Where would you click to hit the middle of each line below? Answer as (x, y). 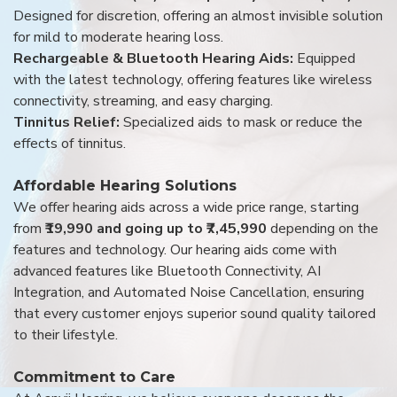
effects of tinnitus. (70, 143)
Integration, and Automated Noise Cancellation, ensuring (189, 292)
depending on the (324, 228)
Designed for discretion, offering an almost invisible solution (198, 16)
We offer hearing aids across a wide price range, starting (186, 207)
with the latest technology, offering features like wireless (193, 79)
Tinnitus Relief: (68, 122)
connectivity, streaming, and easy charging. (143, 101)
